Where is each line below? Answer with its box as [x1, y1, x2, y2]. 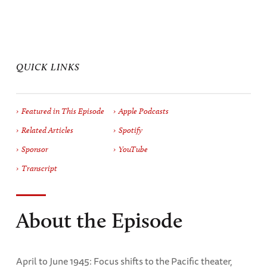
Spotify [118, 125, 142, 135]
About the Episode [15, 206, 183, 233]
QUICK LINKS [15, 61, 80, 73]
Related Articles [21, 125, 73, 135]
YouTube [118, 144, 148, 154]
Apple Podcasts [118, 105, 169, 116]
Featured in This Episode [21, 105, 104, 116]
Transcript [21, 163, 57, 173]
